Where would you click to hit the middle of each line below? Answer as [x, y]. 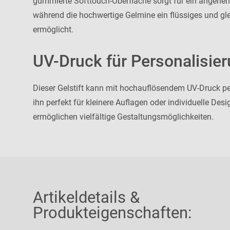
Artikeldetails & [86, 197]
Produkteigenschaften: [112, 213]
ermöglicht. [53, 29]
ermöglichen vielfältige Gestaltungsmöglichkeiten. [123, 117]
